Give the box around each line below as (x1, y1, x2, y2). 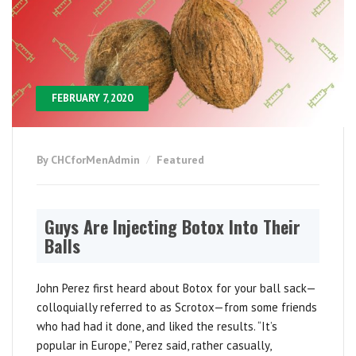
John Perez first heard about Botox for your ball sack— (37, 280, 316, 296)
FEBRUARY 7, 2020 (52, 91, 133, 105)
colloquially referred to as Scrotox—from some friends (37, 299, 317, 315)
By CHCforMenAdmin (37, 152, 143, 167)
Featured (157, 152, 204, 167)
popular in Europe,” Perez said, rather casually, (37, 337, 271, 353)
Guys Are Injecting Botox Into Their (44, 213, 300, 239)
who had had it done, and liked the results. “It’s (37, 318, 277, 334)
